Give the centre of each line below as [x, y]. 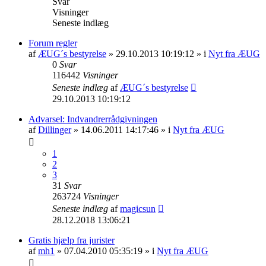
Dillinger [55, 129]
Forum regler [53, 43]
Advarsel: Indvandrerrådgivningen [93, 119]
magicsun [138, 208]
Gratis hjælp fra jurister [72, 240]
